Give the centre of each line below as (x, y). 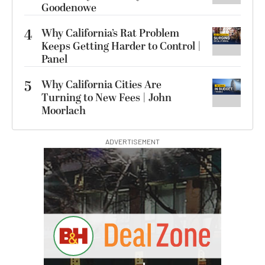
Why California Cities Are (101, 85)
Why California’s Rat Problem (110, 33)
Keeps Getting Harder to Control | (121, 46)
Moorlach (64, 111)
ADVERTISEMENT (132, 141)
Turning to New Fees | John (106, 98)
